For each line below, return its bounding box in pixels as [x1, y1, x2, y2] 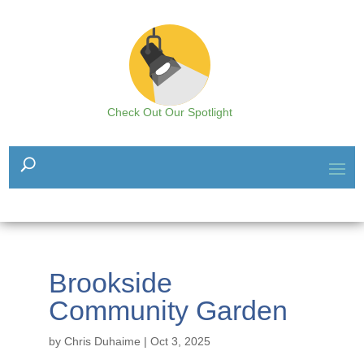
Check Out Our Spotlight [107, 106, 232, 119]
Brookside [48, 267, 172, 298]
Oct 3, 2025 [149, 335, 210, 348]
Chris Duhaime [63, 335, 141, 348]
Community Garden [48, 295, 288, 326]
